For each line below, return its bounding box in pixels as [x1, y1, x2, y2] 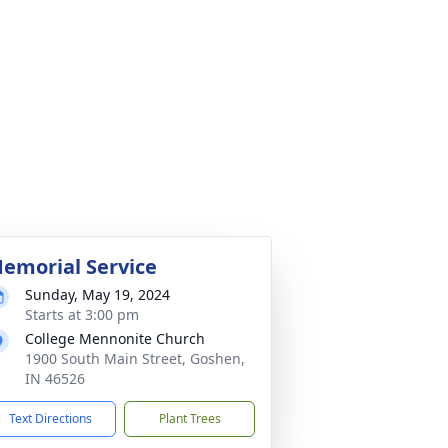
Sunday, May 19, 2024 [25, 285, 170, 304]
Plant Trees [158, 410, 221, 427]
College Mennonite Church [25, 329, 205, 348]
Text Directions [9, 410, 92, 427]
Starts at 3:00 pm [25, 305, 139, 324]
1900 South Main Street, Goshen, [25, 349, 245, 368]
